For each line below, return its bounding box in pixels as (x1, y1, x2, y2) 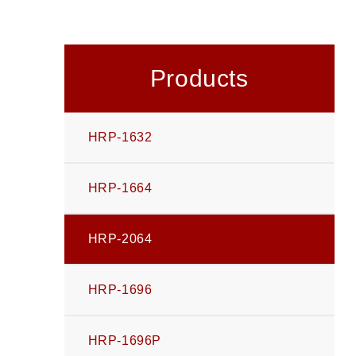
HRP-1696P (87, 334, 162, 347)
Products (149, 64, 249, 91)
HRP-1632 (87, 130, 153, 144)
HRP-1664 (87, 181, 153, 195)
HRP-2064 (87, 232, 153, 246)
